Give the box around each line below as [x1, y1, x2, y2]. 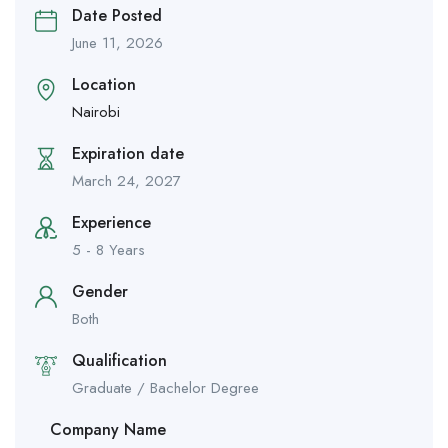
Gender [72, 280, 128, 304]
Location [72, 73, 136, 97]
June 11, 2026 [72, 32, 163, 55]
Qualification [72, 349, 167, 373]
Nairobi [72, 101, 120, 124]
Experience [72, 211, 151, 235]
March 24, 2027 [72, 170, 181, 193]
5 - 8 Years [72, 239, 145, 262]
